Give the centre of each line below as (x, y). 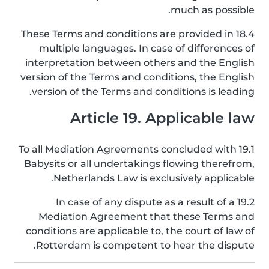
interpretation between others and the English (140, 63)
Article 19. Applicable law (162, 118)
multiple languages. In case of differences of (147, 48)
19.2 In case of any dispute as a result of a (145, 202)
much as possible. (213, 10)
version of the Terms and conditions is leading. (143, 92)
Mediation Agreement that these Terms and (147, 216)
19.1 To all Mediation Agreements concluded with (128, 149)
